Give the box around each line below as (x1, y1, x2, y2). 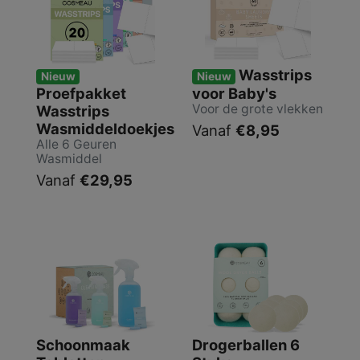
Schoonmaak (36, 336, 130, 354)
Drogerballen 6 (192, 336, 300, 354)
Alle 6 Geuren (36, 137, 117, 153)
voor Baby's (192, 84, 276, 103)
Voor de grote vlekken (192, 101, 323, 117)
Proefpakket (36, 84, 126, 103)
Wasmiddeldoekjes (36, 120, 174, 138)
